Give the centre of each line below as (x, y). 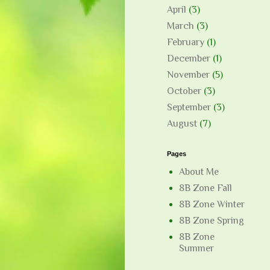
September (189, 108)
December (189, 59)
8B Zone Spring (212, 221)
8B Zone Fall (206, 188)
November (188, 75)
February (186, 42)
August (182, 124)
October (184, 91)
